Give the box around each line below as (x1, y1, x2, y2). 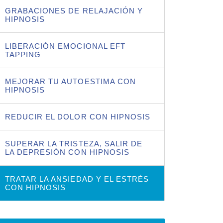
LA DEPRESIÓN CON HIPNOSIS (4, 147, 130, 156)
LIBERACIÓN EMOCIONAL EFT (4, 41, 125, 50)
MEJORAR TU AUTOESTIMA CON (4, 77, 136, 86)
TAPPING (4, 50, 41, 59)
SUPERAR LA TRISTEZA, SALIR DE (4, 139, 143, 148)
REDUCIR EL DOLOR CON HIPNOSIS (4, 112, 151, 121)
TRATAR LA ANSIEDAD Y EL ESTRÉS (4, 174, 149, 183)
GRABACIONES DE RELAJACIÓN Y (4, 6, 143, 15)
